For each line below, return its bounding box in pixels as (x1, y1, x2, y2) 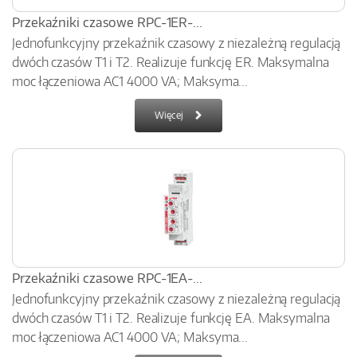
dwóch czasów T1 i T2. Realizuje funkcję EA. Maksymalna (12, 310, 330, 326)
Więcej (155, 109, 183, 121)
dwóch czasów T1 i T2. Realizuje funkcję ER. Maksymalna (12, 54, 329, 70)
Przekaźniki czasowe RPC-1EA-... (12, 270, 202, 286)
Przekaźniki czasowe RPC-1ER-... (12, 14, 202, 30)
